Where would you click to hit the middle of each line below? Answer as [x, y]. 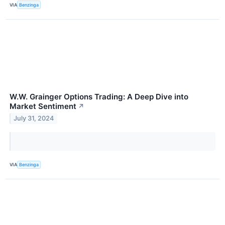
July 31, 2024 [34, 119]
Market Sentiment [43, 106]
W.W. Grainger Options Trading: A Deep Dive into [99, 96]
